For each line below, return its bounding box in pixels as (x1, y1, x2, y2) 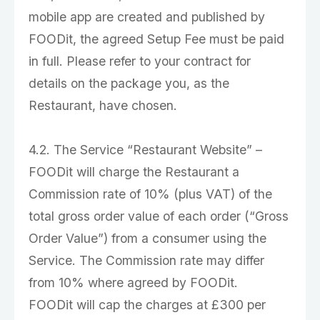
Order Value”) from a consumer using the (29, 231, 266, 246)
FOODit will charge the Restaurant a (29, 164, 239, 179)
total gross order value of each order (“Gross (29, 209, 289, 224)
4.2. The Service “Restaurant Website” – (29, 142, 262, 157)
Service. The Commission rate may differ (29, 253, 264, 268)
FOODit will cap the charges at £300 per (29, 297, 266, 312)
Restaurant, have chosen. (29, 98, 177, 113)
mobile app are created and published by (29, 9, 265, 24)
